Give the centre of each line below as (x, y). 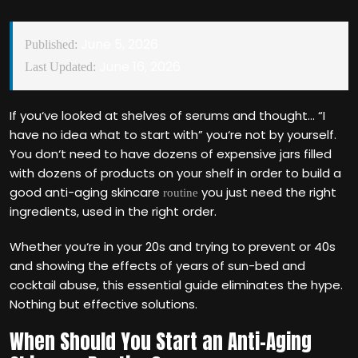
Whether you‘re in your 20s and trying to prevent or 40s (173, 247)
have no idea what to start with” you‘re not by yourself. (173, 135)
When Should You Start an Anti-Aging (161, 342)
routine (182, 193)
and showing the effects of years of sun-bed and (157, 266)
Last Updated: (60, 67)
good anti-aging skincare (86, 192)
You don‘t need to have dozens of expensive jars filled (171, 154)
